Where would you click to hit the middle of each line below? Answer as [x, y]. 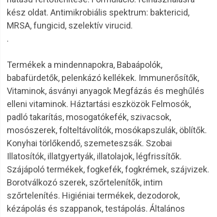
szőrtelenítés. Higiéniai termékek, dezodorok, [93, 195]
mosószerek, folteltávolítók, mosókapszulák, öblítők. [107, 130]
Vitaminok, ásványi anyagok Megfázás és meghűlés [106, 91]
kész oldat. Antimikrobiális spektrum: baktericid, [98, 12]
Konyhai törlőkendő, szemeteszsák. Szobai [89, 143]
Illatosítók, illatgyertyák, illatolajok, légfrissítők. [94, 156]
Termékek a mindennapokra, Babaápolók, [85, 65]
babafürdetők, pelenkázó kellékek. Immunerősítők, [103, 78]
